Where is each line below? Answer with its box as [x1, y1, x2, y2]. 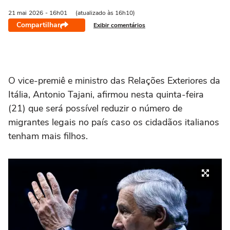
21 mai [8, 9, 27, 17]
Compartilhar [16, 20, 60, 30]
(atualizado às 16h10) [75, 9, 135, 17]
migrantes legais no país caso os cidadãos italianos [8, 116, 219, 128]
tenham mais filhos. [8, 130, 88, 142]
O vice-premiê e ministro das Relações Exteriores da [8, 74, 220, 87]
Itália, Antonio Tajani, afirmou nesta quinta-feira [8, 88, 204, 101]
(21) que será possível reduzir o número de [8, 102, 182, 114]
